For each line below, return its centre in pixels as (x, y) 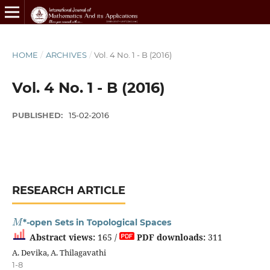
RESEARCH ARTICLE (68, 190)
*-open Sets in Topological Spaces (97, 222)
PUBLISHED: (38, 115)
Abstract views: (62, 237)
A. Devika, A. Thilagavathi (59, 252)
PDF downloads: (171, 237)
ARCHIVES (66, 55)
